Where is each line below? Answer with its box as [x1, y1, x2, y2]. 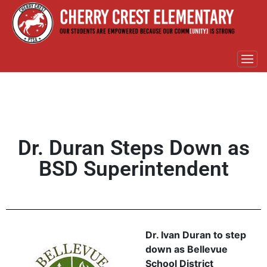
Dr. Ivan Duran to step [145, 228, 246, 241]
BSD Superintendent [38, 156, 229, 181]
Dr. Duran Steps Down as [17, 135, 250, 160]
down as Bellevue [145, 243, 228, 255]
